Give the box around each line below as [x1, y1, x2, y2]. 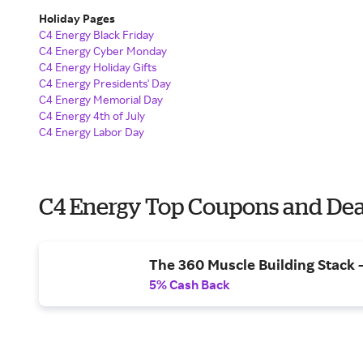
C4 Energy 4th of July [39, 109, 145, 122]
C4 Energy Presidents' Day [39, 76, 171, 90]
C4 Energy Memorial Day [39, 92, 163, 106]
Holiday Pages [39, 11, 117, 25]
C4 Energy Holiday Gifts [39, 60, 156, 74]
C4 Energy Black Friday [39, 28, 154, 41]
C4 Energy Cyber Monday [39, 44, 167, 58]
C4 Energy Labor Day [39, 125, 144, 139]
